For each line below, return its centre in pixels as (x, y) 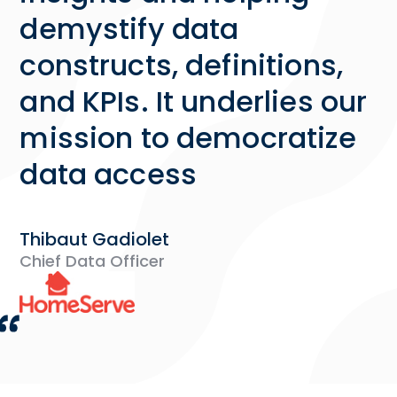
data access (109, 175)
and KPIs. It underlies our (194, 102)
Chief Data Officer (93, 261)
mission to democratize (188, 138)
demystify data (129, 29)
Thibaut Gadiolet (95, 240)
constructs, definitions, (181, 66)
